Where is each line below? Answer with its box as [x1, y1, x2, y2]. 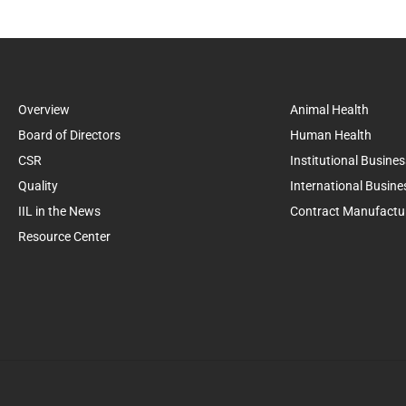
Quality [18, 179, 58, 193]
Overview [18, 102, 70, 117]
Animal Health [290, 102, 369, 117]
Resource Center [18, 229, 111, 244]
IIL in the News [18, 204, 101, 218]
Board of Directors [18, 128, 121, 142]
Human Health [290, 128, 372, 142]
